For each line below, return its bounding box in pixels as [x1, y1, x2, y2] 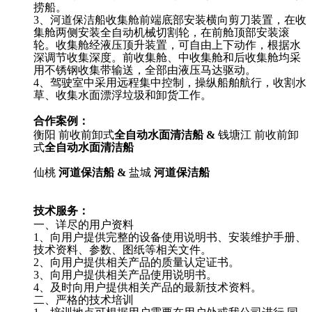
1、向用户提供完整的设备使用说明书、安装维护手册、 [33, 231, 306, 244]
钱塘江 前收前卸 [218, 129, 299, 141]
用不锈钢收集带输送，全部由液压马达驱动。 [33, 64, 256, 77]
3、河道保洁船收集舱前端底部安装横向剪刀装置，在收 [33, 14, 306, 26]
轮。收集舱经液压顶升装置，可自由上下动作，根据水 [33, 39, 301, 52]
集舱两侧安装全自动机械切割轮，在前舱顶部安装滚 [33, 26, 290, 39]
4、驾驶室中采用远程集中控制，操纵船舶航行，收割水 [33, 77, 306, 89]
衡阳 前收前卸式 [33, 129, 114, 141]
